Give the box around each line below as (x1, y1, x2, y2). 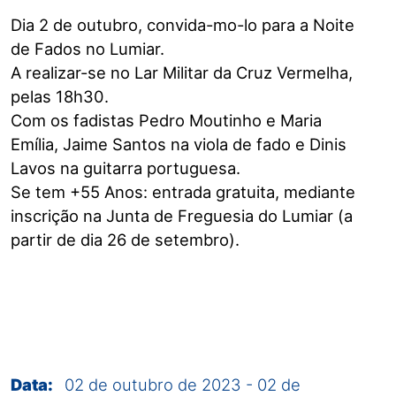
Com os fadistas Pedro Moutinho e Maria (11, 110, 322, 130)
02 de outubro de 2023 (65, 374, 241, 394)
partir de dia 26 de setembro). (11, 230, 240, 249)
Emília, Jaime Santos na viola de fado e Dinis (11, 134, 346, 154)
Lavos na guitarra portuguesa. (11, 158, 240, 178)
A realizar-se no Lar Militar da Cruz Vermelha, (11, 63, 353, 82)
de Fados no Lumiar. (11, 39, 164, 58)
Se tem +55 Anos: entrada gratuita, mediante (11, 182, 355, 202)
